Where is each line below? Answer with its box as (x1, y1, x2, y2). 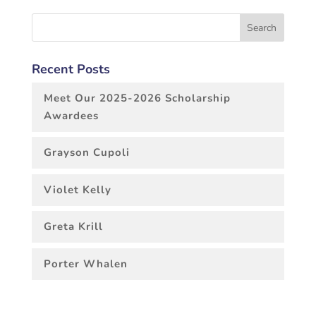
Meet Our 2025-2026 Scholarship (43, 90, 231, 105)
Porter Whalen (43, 256, 128, 271)
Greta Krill (43, 219, 103, 234)
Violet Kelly (43, 182, 111, 197)
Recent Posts (31, 60, 110, 78)
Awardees (43, 108, 99, 123)
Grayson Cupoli (43, 145, 130, 160)
